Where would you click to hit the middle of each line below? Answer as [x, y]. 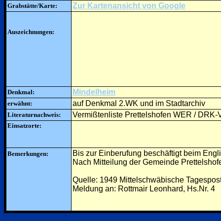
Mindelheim [94, 92]
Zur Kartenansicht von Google [129, 6]
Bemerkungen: [28, 154]
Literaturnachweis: [34, 115]
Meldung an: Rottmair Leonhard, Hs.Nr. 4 [144, 189]
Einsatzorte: [24, 126]
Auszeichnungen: [31, 32]
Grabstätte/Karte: [32, 6]
